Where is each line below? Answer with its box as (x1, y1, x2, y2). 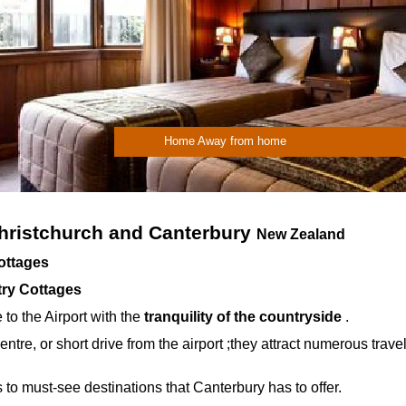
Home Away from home (164, 134, 286, 148)
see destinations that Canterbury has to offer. (57, 380, 342, 395)
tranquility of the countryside (144, 309, 342, 324)
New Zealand (256, 227, 345, 242)
